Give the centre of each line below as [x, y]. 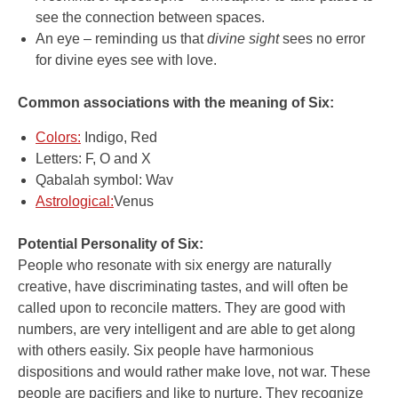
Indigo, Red [119, 138]
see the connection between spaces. [150, 18]
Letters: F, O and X [93, 159]
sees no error [322, 39]
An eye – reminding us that [121, 39]
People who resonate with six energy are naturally [175, 266]
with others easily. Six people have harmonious [166, 351]
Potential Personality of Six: [111, 244]
